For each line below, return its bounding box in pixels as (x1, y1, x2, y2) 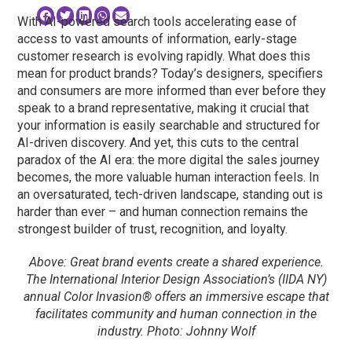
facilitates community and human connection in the (35, 306, 317, 321)
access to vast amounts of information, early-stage (17, 31, 298, 46)
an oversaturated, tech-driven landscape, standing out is (17, 186, 324, 202)
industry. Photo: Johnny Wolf (97, 323, 255, 339)
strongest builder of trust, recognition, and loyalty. (17, 221, 288, 236)
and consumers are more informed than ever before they (17, 82, 327, 98)
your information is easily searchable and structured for (17, 117, 321, 133)
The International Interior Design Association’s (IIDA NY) (25, 271, 327, 287)
